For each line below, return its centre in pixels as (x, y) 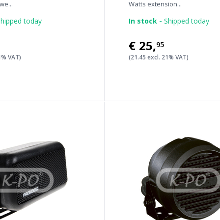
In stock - (146, 21)
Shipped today (186, 21)
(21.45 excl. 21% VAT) (159, 57)
